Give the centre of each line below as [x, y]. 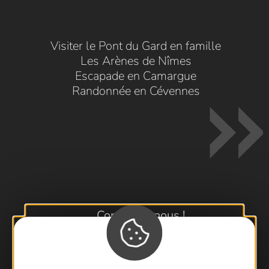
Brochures [141, 252]
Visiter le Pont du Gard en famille [136, 46]
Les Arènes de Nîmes [136, 61]
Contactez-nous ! [141, 216]
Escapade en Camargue [136, 76]
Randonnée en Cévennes [136, 91]
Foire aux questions [141, 234]
